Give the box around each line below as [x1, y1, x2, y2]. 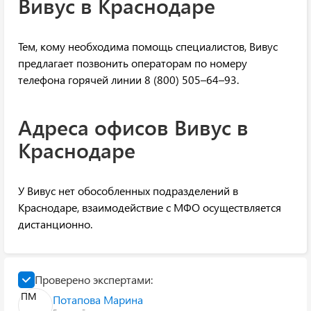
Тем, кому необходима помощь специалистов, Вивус [18, 39, 278, 54]
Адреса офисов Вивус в [18, 113, 249, 142]
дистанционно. [18, 217, 92, 232]
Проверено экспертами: [35, 272, 153, 287]
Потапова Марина [53, 292, 143, 308]
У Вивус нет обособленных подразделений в [18, 183, 238, 199]
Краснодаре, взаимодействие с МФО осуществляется [18, 200, 281, 215]
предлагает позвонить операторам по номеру [18, 56, 247, 71]
